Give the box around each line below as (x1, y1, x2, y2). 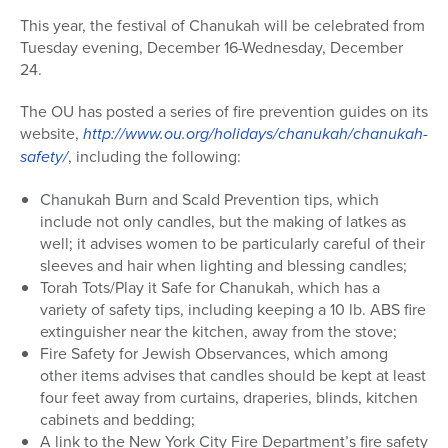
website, (20, 122, 83, 145)
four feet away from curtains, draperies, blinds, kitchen (40, 386, 418, 409)
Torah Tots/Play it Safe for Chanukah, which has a (40, 276, 380, 299)
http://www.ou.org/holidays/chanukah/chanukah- (83, 122, 428, 146)
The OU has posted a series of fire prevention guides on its (20, 100, 428, 123)
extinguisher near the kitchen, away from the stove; (40, 320, 397, 343)
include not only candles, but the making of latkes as (40, 210, 406, 233)
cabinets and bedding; (40, 408, 195, 431)
